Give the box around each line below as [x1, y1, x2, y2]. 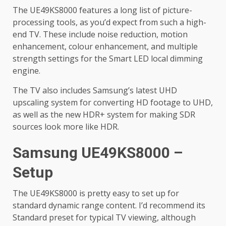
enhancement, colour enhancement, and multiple [13, 41, 198, 52]
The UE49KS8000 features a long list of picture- [13, 5, 192, 16]
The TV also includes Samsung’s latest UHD [13, 85, 177, 96]
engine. [13, 65, 40, 77]
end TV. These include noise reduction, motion [13, 29, 188, 40]
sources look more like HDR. [13, 121, 119, 133]
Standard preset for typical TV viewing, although [13, 212, 196, 223]
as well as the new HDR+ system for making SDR [13, 109, 195, 121]
